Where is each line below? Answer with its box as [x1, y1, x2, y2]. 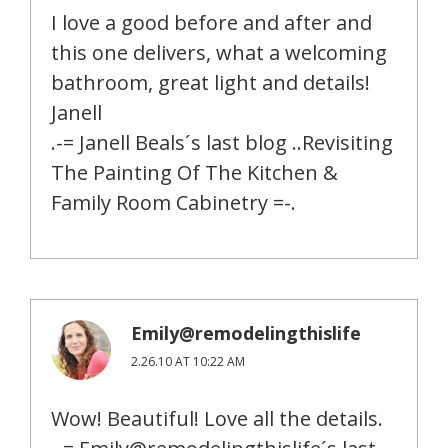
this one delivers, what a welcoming [51, 39, 387, 67]
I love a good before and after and [51, 9, 372, 37]
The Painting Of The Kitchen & [51, 159, 338, 187]
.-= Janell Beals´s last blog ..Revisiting [51, 129, 393, 157]
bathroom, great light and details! [51, 69, 370, 97]
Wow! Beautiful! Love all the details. [51, 405, 383, 433]
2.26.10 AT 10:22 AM [131, 353, 245, 371]
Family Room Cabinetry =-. [51, 189, 296, 217]
